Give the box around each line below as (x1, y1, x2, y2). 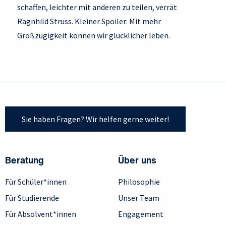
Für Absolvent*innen (5, 208, 76, 219)
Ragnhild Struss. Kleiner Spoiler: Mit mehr (17, 16, 161, 26)
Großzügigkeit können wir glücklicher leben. (17, 30, 170, 40)
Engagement (118, 208, 163, 219)
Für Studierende (5, 192, 59, 203)
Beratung (5, 156, 44, 165)
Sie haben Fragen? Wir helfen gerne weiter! (22, 114, 169, 124)
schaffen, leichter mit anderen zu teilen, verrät (17, 2, 177, 12)
